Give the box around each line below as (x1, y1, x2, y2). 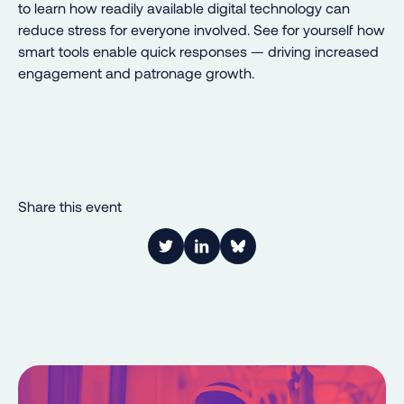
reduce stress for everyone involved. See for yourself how (18, 20, 385, 38)
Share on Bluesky (236, 246, 348, 264)
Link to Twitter (164, 246, 253, 264)
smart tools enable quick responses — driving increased (18, 41, 379, 60)
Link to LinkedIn (200, 246, 300, 264)
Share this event (18, 197, 122, 215)
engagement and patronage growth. (18, 63, 254, 81)
